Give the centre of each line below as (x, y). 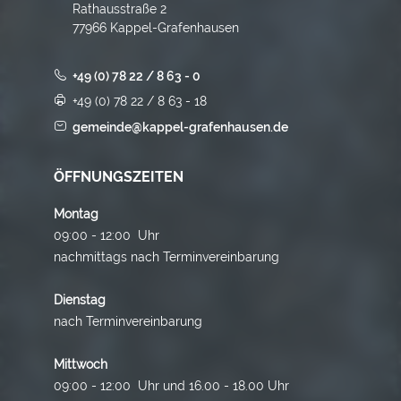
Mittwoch (81, 364)
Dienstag (80, 299)
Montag (76, 213)
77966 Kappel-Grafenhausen (156, 27)
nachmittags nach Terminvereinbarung (168, 256)
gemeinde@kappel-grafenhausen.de (181, 127)
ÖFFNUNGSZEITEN (119, 176)
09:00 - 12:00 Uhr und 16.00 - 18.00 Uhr (171, 385)
